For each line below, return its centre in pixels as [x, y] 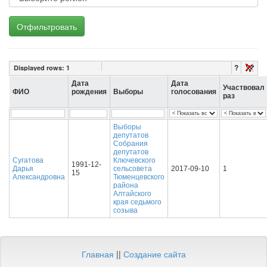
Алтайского [132, 194]
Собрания [131, 144]
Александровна [39, 177]
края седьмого [137, 202]
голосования [194, 92]
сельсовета [133, 169]
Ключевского [134, 160]
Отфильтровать [47, 26]
